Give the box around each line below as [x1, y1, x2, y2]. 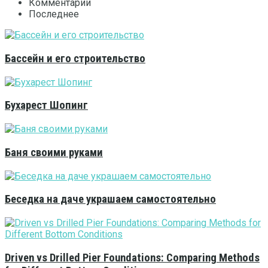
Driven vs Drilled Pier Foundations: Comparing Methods [5, 251, 260, 264]
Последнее [29, 8, 79, 20]
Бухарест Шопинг [5, 99, 88, 112]
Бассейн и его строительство [5, 52, 145, 66]
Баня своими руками [5, 145, 103, 159]
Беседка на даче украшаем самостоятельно [5, 193, 216, 206]
